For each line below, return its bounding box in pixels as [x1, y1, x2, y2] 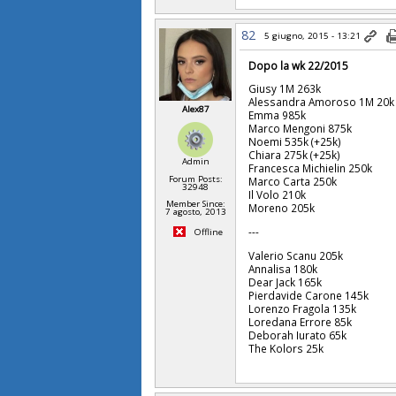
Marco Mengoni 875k [248, 121, 353, 136]
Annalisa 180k [248, 261, 318, 276]
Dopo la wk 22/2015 [248, 57, 349, 72]
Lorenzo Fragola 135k [248, 301, 357, 316]
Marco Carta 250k [248, 174, 338, 189]
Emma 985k [248, 108, 309, 123]
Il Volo [248, 187, 280, 202]
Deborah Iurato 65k [248, 327, 347, 342]
